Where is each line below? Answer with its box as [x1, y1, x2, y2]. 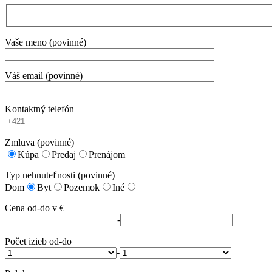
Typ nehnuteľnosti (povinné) [5, 169, 115, 180]
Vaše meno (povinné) [5, 36, 86, 47]
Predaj [52, 149, 76, 160]
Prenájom [89, 149, 125, 160]
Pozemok [64, 182, 100, 192]
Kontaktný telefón [5, 103, 74, 114]
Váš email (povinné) [5, 70, 83, 81]
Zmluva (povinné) [5, 137, 74, 148]
